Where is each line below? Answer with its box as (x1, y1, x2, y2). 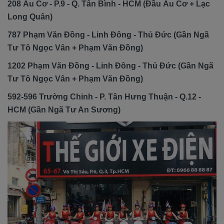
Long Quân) (7, 12, 52, 21)
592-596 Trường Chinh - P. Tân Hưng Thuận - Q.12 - (7, 92, 201, 101)
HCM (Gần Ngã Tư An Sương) (7, 105, 120, 114)
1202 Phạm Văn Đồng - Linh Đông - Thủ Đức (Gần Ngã (7, 61, 213, 70)
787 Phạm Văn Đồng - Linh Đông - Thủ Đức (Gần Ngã (7, 30, 209, 39)
